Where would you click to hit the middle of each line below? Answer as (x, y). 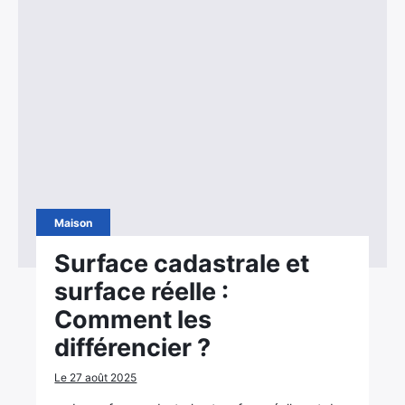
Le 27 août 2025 (96, 377)
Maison (74, 223)
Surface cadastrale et (182, 264)
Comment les (133, 320)
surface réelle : (142, 292)
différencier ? (133, 348)
